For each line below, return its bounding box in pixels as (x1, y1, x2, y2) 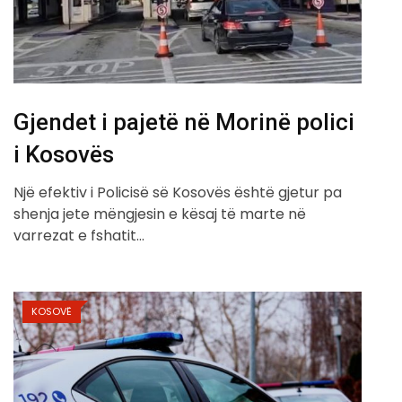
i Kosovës (13, 141, 114, 169)
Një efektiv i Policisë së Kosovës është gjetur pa (13, 182, 342, 204)
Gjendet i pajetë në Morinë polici (13, 109, 354, 136)
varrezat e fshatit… (13, 225, 144, 247)
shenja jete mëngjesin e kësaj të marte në (13, 204, 306, 225)
